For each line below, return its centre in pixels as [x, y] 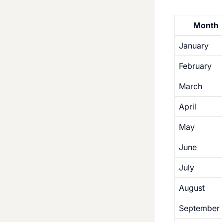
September [199, 208]
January [194, 46]
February [195, 66]
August [192, 188]
